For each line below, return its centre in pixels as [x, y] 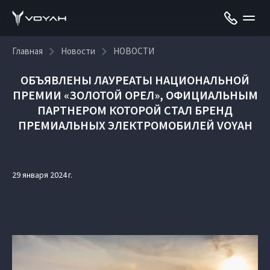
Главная [27, 51]
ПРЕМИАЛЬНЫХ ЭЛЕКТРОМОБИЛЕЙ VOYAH [135, 125]
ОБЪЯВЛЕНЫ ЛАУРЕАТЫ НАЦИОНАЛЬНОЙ [135, 80]
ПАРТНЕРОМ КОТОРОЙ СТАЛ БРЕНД [135, 110]
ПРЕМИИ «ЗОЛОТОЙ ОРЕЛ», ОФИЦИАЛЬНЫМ [135, 95]
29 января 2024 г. [42, 175]
